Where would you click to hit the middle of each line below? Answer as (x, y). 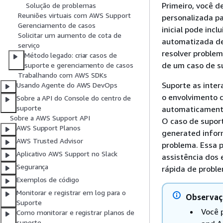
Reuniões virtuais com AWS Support (74, 15)
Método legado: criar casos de (71, 55)
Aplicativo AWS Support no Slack (67, 154)
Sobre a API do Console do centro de (74, 98)
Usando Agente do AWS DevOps (67, 85)
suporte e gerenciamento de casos (79, 65)
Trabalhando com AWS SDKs (62, 75)
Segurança (33, 167)
